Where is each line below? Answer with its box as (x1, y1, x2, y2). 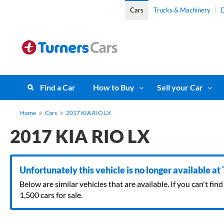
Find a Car (40, 82, 75, 92)
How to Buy (93, 82, 134, 92)
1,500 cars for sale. (19, 190, 82, 199)
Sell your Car (157, 82, 203, 92)
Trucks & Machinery (153, 6, 210, 14)
